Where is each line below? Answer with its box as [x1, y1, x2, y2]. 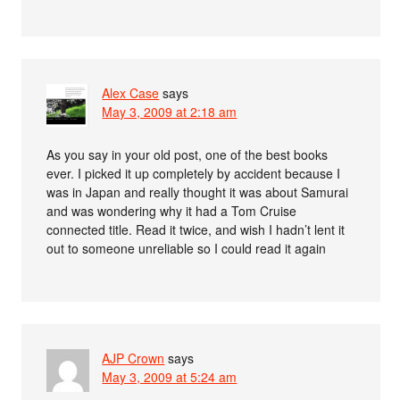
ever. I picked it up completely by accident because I [46, 163, 341, 182]
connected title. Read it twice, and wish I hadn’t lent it [46, 220, 346, 238]
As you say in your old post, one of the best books [46, 145, 329, 163]
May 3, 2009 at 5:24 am [102, 367, 237, 386]
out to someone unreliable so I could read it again [46, 238, 327, 257]
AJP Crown [102, 348, 165, 367]
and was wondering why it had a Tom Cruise [46, 201, 297, 220]
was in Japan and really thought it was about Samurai [46, 182, 349, 201]
